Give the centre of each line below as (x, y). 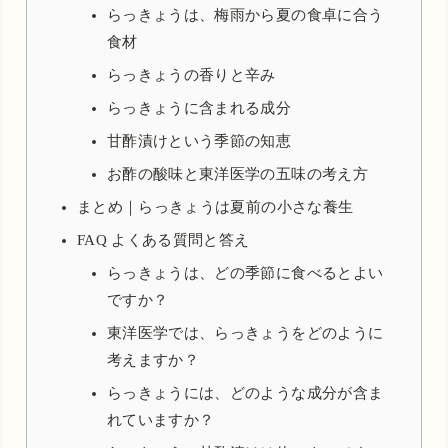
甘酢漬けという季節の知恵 (199, 140)
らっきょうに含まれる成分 (199, 107)
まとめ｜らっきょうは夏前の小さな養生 (215, 206)
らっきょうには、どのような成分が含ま (245, 392)
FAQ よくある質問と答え (163, 239)
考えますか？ (153, 359)
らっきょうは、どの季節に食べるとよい (245, 272)
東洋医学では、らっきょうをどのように (245, 332)
